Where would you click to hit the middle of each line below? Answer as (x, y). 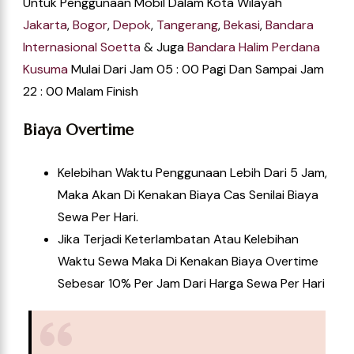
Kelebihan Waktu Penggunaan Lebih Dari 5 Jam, (192, 173)
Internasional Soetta (82, 47)
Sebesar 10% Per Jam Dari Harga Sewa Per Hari (191, 284)
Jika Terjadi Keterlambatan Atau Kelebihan (178, 239)
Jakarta (45, 25)
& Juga (164, 47)
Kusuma (45, 70)
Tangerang (187, 25)
